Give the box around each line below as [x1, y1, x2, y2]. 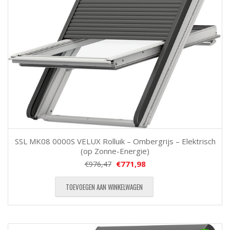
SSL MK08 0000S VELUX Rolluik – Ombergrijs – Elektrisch [14, 136, 216, 147]
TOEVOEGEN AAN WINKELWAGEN [66, 182, 143, 193]
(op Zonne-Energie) [81, 146, 149, 157]
